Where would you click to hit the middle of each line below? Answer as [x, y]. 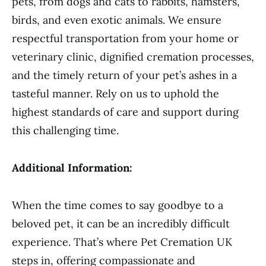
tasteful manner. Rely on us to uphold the [115, 94]
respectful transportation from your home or [125, 38]
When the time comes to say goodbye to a [118, 205]
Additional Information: [72, 168]
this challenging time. [65, 130]
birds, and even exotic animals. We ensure [117, 20]
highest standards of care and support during [125, 112]
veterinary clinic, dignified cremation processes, [133, 57]
